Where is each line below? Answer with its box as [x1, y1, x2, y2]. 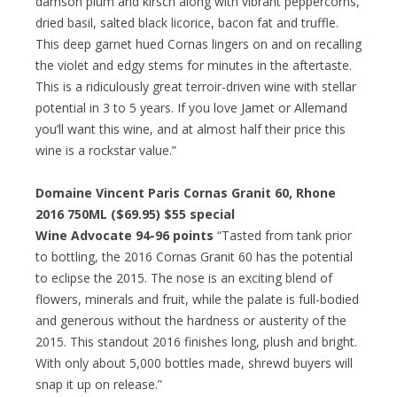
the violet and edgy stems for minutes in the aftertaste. [35, 56, 352, 74]
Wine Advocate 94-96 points [35, 226, 214, 244]
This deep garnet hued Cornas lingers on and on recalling [35, 35, 362, 52]
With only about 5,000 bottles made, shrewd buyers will [35, 354, 353, 371]
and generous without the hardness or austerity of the [35, 311, 346, 329]
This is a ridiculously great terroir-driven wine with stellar [35, 77, 356, 95]
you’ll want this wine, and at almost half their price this [35, 120, 346, 137]
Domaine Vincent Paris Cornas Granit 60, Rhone [35, 183, 336, 201]
